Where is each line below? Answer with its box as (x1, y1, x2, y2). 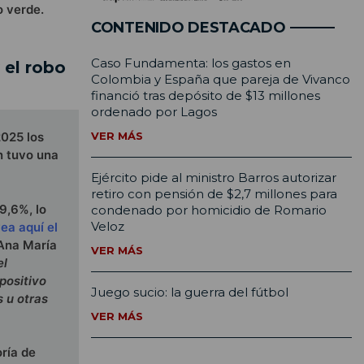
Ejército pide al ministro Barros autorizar (91, 170, 336, 186)
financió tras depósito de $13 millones (91, 88, 320, 104)
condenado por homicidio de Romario (91, 202, 327, 219)
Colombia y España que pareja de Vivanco (91, 71, 350, 88)
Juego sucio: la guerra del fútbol (91, 284, 288, 301)
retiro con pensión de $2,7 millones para (91, 186, 337, 202)
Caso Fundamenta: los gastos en (91, 55, 291, 71)
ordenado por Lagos (91, 104, 217, 120)
